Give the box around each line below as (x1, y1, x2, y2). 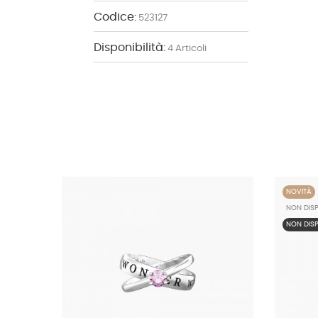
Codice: (94, 11, 136, 23)
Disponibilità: (94, 42, 165, 54)
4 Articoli (168, 44, 207, 54)
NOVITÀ (286, 188, 312, 196)
